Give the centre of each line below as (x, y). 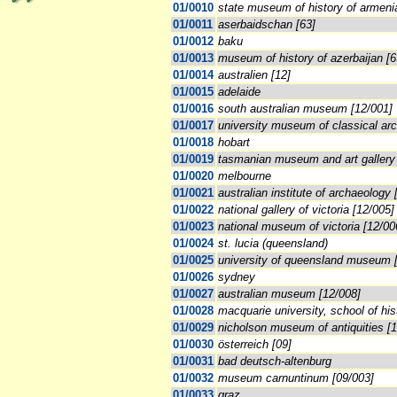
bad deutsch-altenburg (275, 362)
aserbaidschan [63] (267, 25)
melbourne (245, 176)
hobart (234, 143)
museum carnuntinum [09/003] (296, 378)
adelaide (239, 92)
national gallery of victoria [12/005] (306, 210)
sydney (237, 277)
